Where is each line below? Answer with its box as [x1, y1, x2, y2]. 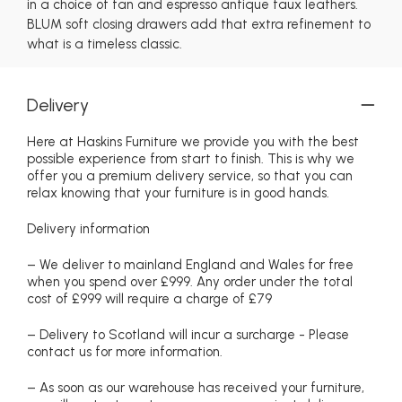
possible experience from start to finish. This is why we [27, 151, 354, 168]
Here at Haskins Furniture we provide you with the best [27, 134, 359, 151]
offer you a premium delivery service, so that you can [27, 168, 353, 185]
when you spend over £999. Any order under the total [27, 274, 353, 291]
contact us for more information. [27, 344, 226, 361]
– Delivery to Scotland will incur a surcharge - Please [27, 327, 349, 344]
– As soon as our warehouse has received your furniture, [27, 380, 364, 397]
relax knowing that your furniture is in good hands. [27, 185, 329, 202]
